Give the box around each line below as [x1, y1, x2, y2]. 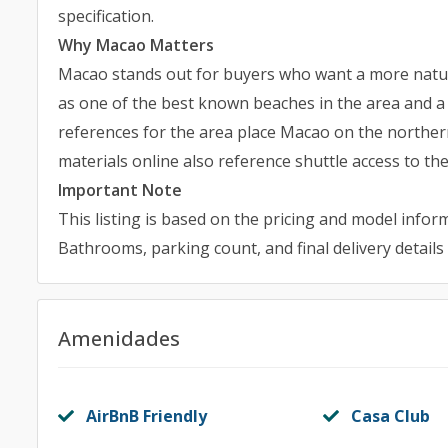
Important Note [58, 179, 182, 201]
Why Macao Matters [58, 34, 214, 56]
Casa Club [350, 405, 430, 427]
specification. [58, 5, 154, 27]
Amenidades [58, 325, 180, 352]
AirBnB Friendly [86, 405, 207, 427]
